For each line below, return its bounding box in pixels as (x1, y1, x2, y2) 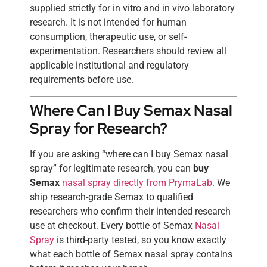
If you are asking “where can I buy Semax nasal (30, 148, 228, 160)
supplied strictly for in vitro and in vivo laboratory (30, 2, 235, 14)
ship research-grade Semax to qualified (30, 191, 193, 203)
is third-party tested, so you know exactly (54, 234, 226, 246)
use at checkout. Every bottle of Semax (30, 219, 195, 231)
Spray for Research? (30, 118, 167, 138)
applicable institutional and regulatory (30, 60, 189, 72)
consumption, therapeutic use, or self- (30, 31, 187, 43)
